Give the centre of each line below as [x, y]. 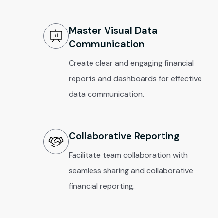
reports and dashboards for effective [136, 79]
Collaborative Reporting [124, 136]
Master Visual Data [113, 30]
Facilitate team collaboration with [128, 155]
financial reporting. [102, 186]
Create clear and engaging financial [131, 63]
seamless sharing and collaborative [131, 171]
